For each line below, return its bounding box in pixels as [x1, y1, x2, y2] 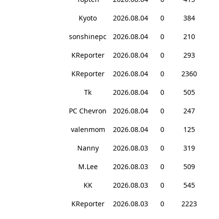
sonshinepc [69, 32, 107, 42]
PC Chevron [69, 106, 107, 116]
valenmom [70, 125, 105, 134]
